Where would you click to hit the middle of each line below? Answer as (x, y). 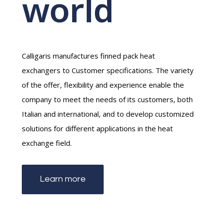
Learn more (62, 179)
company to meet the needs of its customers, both (107, 99)
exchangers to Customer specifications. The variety (108, 70)
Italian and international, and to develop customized (108, 114)
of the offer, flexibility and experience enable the (103, 85)
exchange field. (46, 143)
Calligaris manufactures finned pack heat (88, 55)
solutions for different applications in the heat (97, 128)
